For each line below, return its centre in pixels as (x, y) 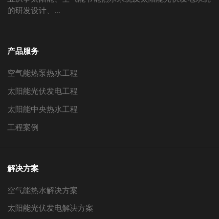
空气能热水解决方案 (43, 190)
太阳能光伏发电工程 (43, 91)
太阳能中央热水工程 (43, 109)
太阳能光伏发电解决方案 (50, 208)
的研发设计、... (34, 10)
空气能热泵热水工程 (43, 73)
